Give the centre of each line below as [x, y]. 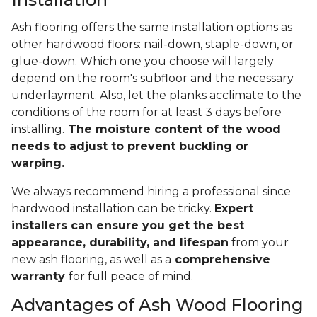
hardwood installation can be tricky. [113, 209]
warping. [40, 163]
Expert [234, 209]
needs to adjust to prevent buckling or [130, 146]
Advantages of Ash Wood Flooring [157, 305]
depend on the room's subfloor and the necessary [152, 79]
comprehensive [221, 260]
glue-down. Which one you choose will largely [143, 62]
